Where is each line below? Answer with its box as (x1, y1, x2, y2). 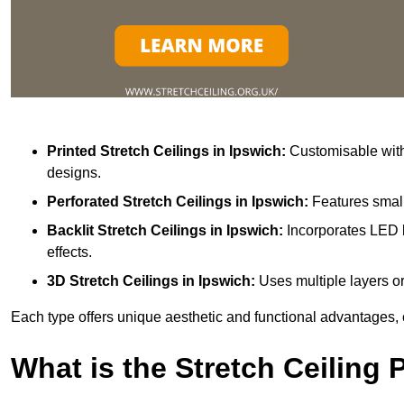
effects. (47, 243, 92, 260)
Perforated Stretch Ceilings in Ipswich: (47, 193, 312, 209)
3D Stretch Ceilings (47, 272, 179, 289)
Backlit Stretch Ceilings (47, 222, 207, 238)
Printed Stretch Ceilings (47, 142, 209, 159)
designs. (47, 164, 101, 180)
